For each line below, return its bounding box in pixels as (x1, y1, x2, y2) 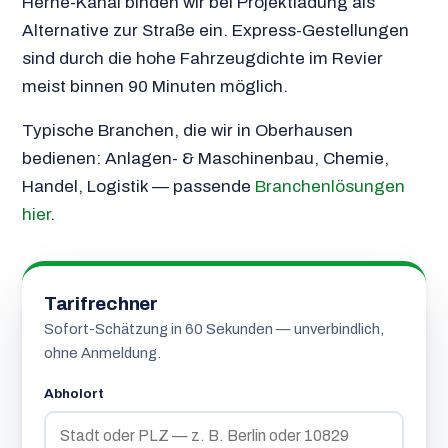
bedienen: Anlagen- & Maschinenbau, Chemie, (21, 148, 389, 168)
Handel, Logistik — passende (21, 176, 255, 196)
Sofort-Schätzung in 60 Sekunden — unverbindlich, (43, 321, 384, 338)
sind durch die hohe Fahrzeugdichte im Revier (21, 48, 383, 68)
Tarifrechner (43, 294, 158, 315)
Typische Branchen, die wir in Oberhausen (21, 120, 353, 140)
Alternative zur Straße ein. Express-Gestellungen (21, 20, 409, 40)
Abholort (43, 386, 104, 402)
